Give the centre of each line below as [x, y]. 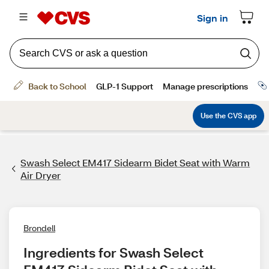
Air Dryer [41, 175]
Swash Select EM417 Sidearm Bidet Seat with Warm [135, 162]
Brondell [39, 228]
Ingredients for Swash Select [113, 252]
